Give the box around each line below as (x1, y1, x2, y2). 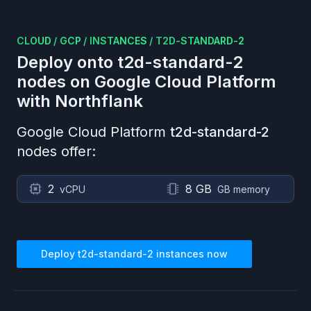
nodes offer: (17, 143, 96, 160)
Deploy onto (17, 52, 117, 72)
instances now (153, 248, 228, 260)
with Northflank (17, 91, 143, 111)
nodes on (17, 72, 94, 92)
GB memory (217, 183, 270, 195)
